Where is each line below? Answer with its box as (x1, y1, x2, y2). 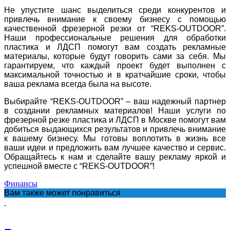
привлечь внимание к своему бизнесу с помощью (4, 14, 226, 24)
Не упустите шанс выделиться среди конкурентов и (4, 5, 226, 14)
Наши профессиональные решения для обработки (4, 33, 226, 42)
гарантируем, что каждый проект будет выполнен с (4, 61, 226, 70)
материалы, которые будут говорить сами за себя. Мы (4, 51, 226, 61)
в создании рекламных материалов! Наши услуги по (4, 106, 226, 115)
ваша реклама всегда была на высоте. (4, 79, 151, 88)
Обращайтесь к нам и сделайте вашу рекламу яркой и (4, 152, 226, 161)
